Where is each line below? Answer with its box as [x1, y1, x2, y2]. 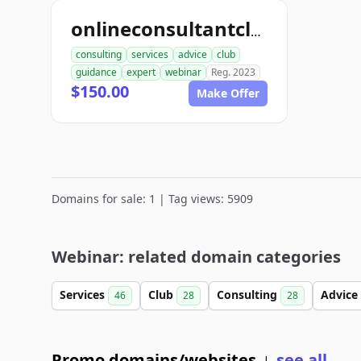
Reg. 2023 [211, 65, 255, 79]
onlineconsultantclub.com [251, 23, 261, 40]
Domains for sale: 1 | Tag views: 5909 [52, 191, 253, 206]
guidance [76, 65, 117, 79]
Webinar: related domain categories [52, 246, 341, 268]
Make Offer [197, 85, 259, 101]
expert [127, 65, 156, 79]
